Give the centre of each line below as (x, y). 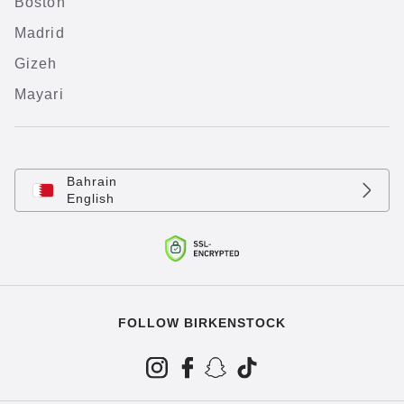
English (91, 198)
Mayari (39, 94)
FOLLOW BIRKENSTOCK (202, 323)
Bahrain (92, 181)
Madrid (40, 33)
